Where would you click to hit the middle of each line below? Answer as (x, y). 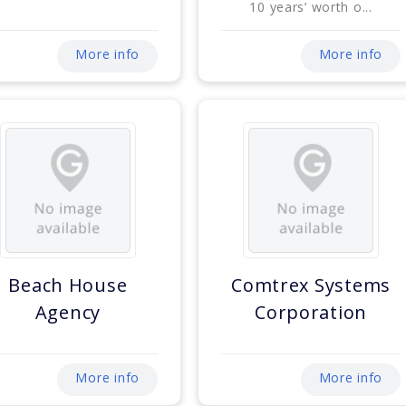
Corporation (311, 313)
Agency (68, 313)
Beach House (68, 285)
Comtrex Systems (311, 285)
